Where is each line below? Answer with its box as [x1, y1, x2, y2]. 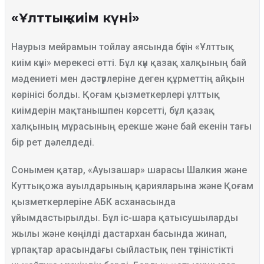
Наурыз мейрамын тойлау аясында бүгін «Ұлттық [11, 41, 234, 52]
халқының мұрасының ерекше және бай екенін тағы [11, 121, 252, 132]
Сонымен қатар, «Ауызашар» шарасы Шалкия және [11, 164, 247, 176]
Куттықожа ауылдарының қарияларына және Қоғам [11, 180, 253, 192]
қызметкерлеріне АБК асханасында [11, 196, 176, 207]
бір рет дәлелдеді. [11, 137, 94, 148]
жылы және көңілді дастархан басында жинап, [11, 228, 227, 239]
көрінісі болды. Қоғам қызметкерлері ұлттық [11, 89, 220, 100]
